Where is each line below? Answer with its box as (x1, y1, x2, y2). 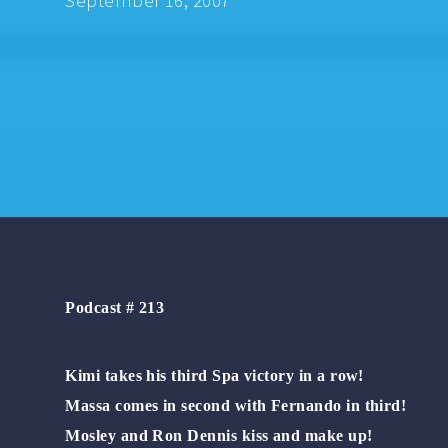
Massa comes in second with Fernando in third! (65, 396, 407, 414)
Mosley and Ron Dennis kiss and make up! (65, 426, 373, 444)
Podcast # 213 (65, 299, 165, 317)
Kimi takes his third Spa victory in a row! (65, 366, 364, 384)
